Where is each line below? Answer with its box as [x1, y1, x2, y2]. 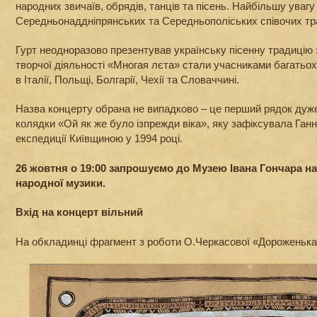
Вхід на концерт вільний [16, 206, 143, 219]
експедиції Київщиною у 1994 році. [16, 132, 183, 145]
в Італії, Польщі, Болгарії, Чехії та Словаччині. [16, 73, 239, 86]
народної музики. [16, 176, 105, 189]
